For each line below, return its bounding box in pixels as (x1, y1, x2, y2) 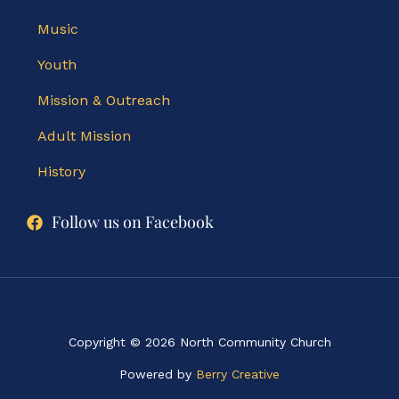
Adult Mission (37, 127, 131, 145)
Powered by (119, 367, 196, 382)
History (37, 163, 85, 181)
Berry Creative (196, 367, 280, 382)
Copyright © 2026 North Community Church (68, 335, 331, 350)
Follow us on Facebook (51, 211, 214, 233)
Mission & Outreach (37, 92, 170, 110)
